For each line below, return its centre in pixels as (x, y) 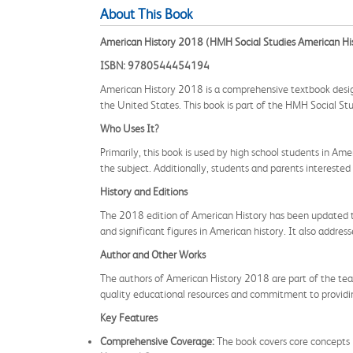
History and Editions (144, 191)
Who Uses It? (130, 128)
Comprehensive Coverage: (157, 341)
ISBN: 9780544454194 (155, 65)
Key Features (129, 318)
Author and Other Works (153, 255)
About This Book (146, 14)
